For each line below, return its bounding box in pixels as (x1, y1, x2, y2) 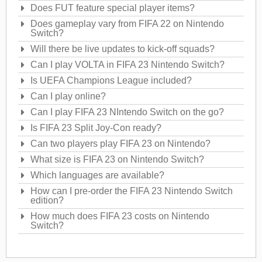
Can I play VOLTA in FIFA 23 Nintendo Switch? (30, 60, 225, 70)
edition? (30, 195, 64, 206)
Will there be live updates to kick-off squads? (30, 44, 215, 54)
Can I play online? (30, 91, 106, 102)
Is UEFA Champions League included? (30, 75, 192, 86)
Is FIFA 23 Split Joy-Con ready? (30, 123, 161, 133)
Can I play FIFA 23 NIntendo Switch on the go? (30, 107, 224, 118)
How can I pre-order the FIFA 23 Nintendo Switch (30, 186, 233, 196)
